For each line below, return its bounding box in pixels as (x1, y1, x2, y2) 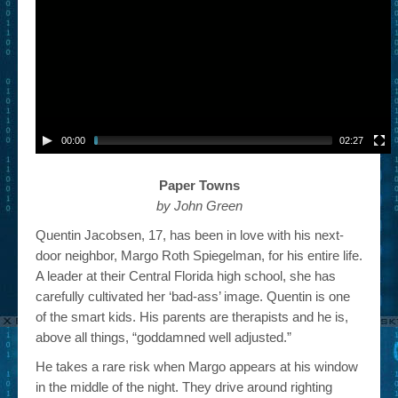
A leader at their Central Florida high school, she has (36, 268, 336, 283)
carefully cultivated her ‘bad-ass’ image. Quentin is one (36, 289, 350, 304)
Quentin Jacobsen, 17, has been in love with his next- (36, 227, 344, 243)
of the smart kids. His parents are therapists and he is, (36, 309, 348, 324)
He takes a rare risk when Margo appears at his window (36, 359, 358, 374)
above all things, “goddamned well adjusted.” (36, 330, 291, 345)
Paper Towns (158, 178, 240, 193)
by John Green (155, 198, 243, 213)
